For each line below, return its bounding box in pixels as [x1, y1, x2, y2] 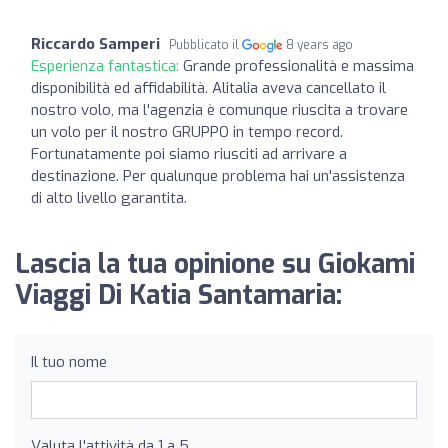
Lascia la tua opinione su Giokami [15, 246, 415, 282]
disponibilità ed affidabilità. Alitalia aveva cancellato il [31, 77, 386, 98]
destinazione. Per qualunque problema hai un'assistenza [31, 165, 405, 186]
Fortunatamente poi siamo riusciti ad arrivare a [31, 143, 347, 164]
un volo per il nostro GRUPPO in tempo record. [31, 121, 343, 142]
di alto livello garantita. [31, 187, 187, 208]
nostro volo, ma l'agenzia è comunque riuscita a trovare [31, 99, 408, 120]
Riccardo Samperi [31, 33, 160, 54]
